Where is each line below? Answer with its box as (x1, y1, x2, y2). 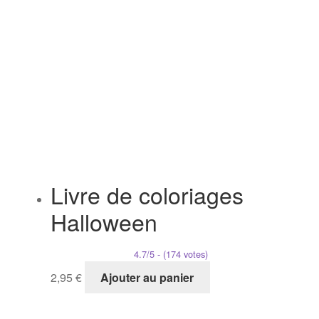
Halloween (50, 205, 157, 239)
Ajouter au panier (100, 269, 194, 286)
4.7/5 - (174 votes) (133, 247, 208, 261)
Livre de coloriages (50, 178, 244, 211)
